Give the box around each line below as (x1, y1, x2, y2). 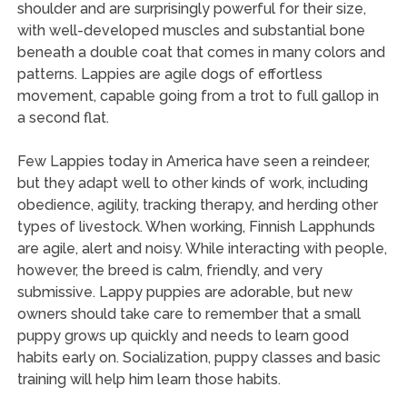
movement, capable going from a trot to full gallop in (16, 86, 379, 104)
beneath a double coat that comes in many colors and (16, 43, 385, 61)
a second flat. (16, 108, 109, 126)
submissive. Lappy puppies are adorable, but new (16, 283, 352, 301)
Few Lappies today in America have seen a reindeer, (16, 152, 370, 170)
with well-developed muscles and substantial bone (16, 21, 365, 39)
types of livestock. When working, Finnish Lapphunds (16, 217, 375, 235)
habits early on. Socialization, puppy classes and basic (16, 348, 381, 366)
